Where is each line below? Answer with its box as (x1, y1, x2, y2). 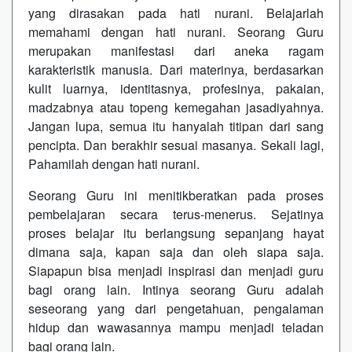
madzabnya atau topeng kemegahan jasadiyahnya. (28, 97, 324, 116)
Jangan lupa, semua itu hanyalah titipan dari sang (28, 116, 324, 135)
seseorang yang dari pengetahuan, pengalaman (28, 299, 324, 317)
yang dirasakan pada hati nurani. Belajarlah (28, 3, 324, 22)
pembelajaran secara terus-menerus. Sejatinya (28, 204, 324, 223)
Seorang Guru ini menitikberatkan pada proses (28, 185, 324, 204)
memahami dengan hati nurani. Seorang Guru (28, 22, 324, 41)
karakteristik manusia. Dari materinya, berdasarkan (28, 60, 324, 79)
